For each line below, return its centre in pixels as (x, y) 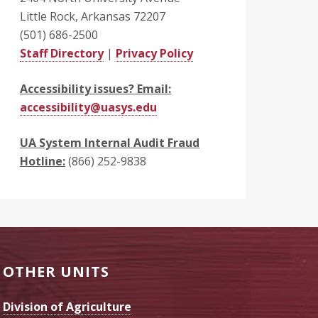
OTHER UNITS (56, 272)
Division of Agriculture (67, 307)
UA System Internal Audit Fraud (109, 143)
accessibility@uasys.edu (88, 107)
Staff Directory (61, 53)
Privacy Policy (154, 53)
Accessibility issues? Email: (95, 89)
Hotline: (42, 161)
